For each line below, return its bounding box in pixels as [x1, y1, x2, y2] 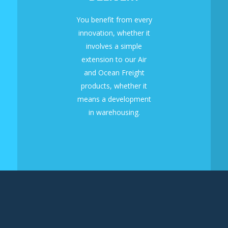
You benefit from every [76, 15, 152, 25]
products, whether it [81, 81, 147, 91]
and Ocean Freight [83, 68, 145, 78]
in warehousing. [88, 107, 140, 118]
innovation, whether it [78, 28, 150, 38]
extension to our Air [81, 54, 147, 65]
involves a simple [86, 41, 142, 51]
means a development [77, 94, 151, 104]
